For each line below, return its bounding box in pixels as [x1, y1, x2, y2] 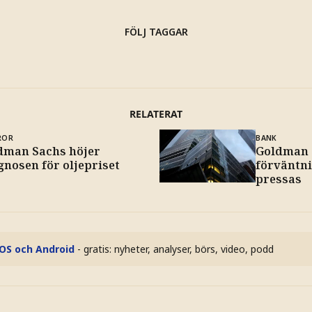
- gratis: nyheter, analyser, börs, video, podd [77, 242, 274, 256]
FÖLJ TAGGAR [124, 25, 188, 38]
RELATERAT [130, 107, 182, 120]
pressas [256, 171, 302, 187]
